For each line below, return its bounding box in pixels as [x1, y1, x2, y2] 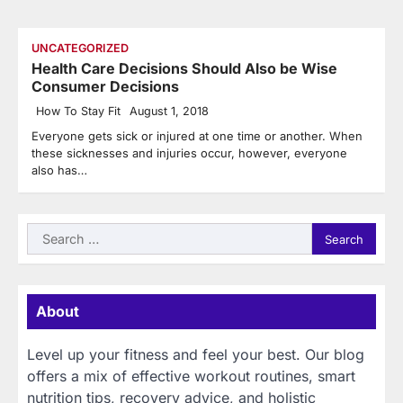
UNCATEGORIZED [31, 41, 129, 56]
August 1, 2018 [130, 104, 209, 119]
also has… [31, 163, 87, 178]
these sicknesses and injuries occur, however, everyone [31, 146, 347, 161]
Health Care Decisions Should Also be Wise [31, 59, 337, 78]
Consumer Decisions [31, 77, 179, 96]
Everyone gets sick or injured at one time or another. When [31, 129, 363, 144]
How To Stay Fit [36, 104, 121, 119]
